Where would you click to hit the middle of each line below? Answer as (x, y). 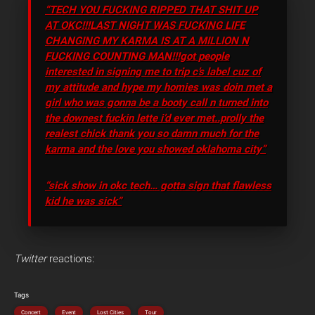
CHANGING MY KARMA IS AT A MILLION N (147, 40)
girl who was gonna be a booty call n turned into (156, 102)
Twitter (30, 258)
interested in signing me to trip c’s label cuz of (153, 71)
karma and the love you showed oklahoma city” (155, 149)
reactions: (70, 258)
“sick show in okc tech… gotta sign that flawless (158, 185)
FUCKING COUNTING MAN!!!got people (137, 56)
